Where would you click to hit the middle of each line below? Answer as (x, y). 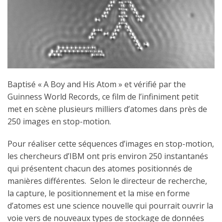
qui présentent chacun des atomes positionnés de (100, 168)
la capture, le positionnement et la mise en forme (99, 193)
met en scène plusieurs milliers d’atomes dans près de (107, 109)
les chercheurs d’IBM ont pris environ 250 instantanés (108, 156)
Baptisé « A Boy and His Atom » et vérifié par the (97, 84)
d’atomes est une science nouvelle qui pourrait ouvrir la (110, 205)
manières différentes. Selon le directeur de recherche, (107, 181)
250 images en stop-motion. (59, 121)
